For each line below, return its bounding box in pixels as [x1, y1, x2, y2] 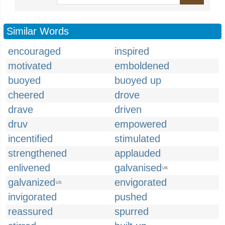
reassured [8, 206, 53, 217]
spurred [115, 206, 149, 217]
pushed [115, 191, 147, 202]
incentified [8, 133, 53, 144]
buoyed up [115, 75, 161, 86]
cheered [8, 89, 44, 100]
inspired [115, 46, 149, 57]
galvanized [8, 177, 55, 188]
